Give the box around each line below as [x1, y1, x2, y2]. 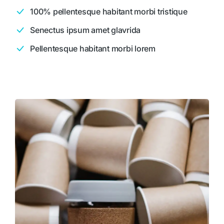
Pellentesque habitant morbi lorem [30, 43, 155, 54]
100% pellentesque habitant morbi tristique [30, 6, 187, 17]
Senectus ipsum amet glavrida [30, 25, 140, 35]
